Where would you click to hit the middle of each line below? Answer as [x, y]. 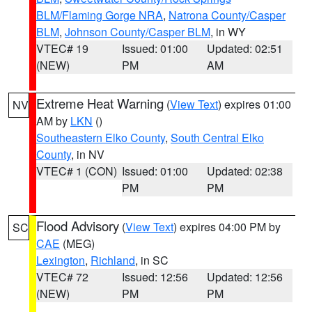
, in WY [228, 32]
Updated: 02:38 [245, 171]
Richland [113, 260]
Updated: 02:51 [245, 48]
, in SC [152, 260]
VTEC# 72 [62, 277]
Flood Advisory [78, 226]
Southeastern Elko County [101, 138]
